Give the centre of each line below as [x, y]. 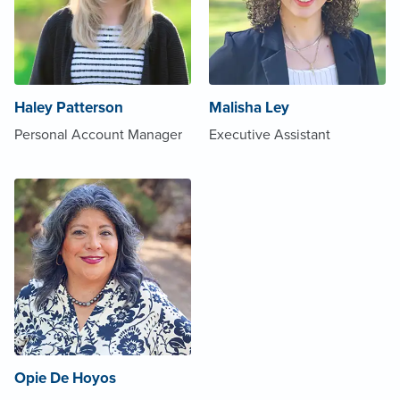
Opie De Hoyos [65, 378]
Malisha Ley [249, 107]
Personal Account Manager [98, 134]
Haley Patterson [69, 107]
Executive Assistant [270, 134]
